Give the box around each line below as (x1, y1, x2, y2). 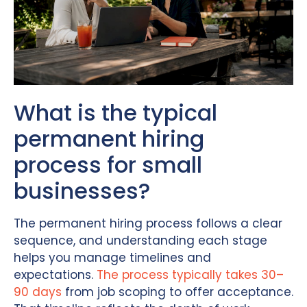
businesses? (14, 175, 150, 206)
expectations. (14, 266, 97, 283)
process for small (14, 149, 202, 180)
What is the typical (14, 97, 217, 128)
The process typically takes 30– (97, 266, 284, 283)
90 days (14, 283, 62, 300)
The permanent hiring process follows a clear (14, 214, 282, 232)
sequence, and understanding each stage (14, 232, 267, 249)
